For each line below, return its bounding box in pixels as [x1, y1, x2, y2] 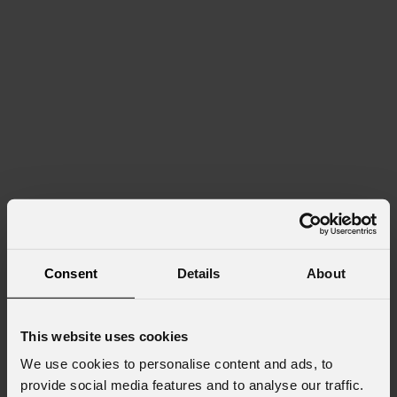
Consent [44, 265, 97, 281]
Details [176, 265, 221, 281]
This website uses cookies [20, 328, 189, 344]
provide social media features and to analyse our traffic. [20, 377, 364, 393]
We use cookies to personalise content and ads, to [20, 355, 333, 371]
